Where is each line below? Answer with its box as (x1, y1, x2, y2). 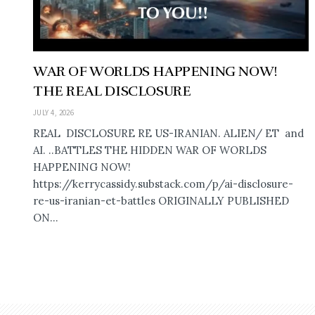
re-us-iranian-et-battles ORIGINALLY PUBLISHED (33, 193, 289, 207)
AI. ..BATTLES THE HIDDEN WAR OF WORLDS (33, 143, 266, 157)
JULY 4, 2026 (33, 107, 75, 117)
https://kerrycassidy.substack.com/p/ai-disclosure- (33, 176, 293, 191)
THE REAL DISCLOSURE (33, 82, 191, 100)
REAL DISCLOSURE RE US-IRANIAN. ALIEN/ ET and (33, 126, 304, 140)
